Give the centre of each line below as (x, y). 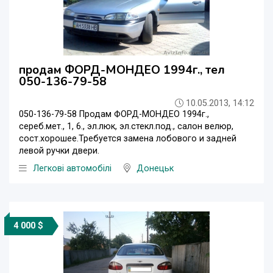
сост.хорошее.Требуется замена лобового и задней (128, 139)
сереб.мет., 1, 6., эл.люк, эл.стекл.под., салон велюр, (126, 127)
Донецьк (155, 169)
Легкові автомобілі (72, 169)
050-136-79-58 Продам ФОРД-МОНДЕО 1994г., (114, 115)
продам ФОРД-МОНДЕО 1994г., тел (122, 70)
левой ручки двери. (59, 151)
